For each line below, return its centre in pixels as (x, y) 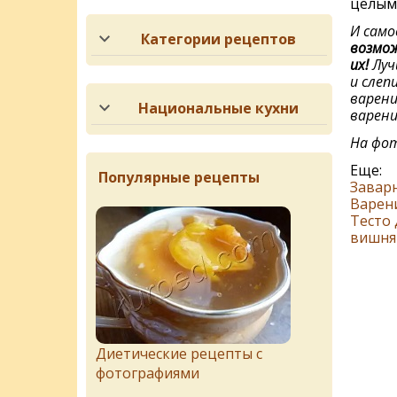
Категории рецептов (219, 39)
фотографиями (148, 373)
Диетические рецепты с (179, 354)
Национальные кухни (219, 108)
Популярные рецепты (179, 177)
